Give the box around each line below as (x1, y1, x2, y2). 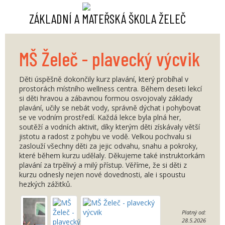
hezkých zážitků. (19, 179, 72, 189)
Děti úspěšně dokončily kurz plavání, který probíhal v (19, 74, 188, 84)
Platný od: (182, 208, 206, 216)
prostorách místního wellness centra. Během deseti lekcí (19, 84, 202, 93)
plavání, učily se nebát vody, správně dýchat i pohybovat (19, 103, 201, 113)
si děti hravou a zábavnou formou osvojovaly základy (19, 93, 192, 103)
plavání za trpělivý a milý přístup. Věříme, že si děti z (19, 160, 187, 170)
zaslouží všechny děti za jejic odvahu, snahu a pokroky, (19, 141, 198, 151)
